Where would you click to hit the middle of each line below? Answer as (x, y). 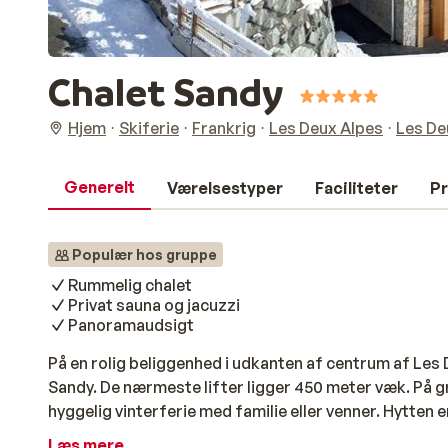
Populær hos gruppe (144, 254)
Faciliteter (356, 188)
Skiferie (149, 128)
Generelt (99, 187)
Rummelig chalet (130, 285)
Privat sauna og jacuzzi (154, 305)
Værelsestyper (225, 188)
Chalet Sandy (165, 91)
